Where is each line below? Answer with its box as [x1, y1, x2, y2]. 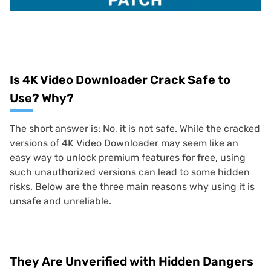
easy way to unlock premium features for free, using [10, 152, 246, 164]
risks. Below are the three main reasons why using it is [10, 181, 255, 193]
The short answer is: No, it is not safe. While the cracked [10, 123, 260, 135]
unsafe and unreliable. [10, 195, 111, 207]
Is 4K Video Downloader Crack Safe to [10, 73, 230, 88]
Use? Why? [10, 91, 74, 106]
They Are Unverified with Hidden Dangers [10, 254, 253, 269]
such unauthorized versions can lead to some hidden [10, 166, 250, 178]
